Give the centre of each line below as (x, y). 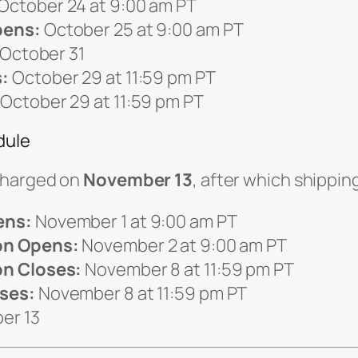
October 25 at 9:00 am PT (142, 29)
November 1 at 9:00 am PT (135, 221)
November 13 (138, 179)
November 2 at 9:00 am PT (183, 245)
